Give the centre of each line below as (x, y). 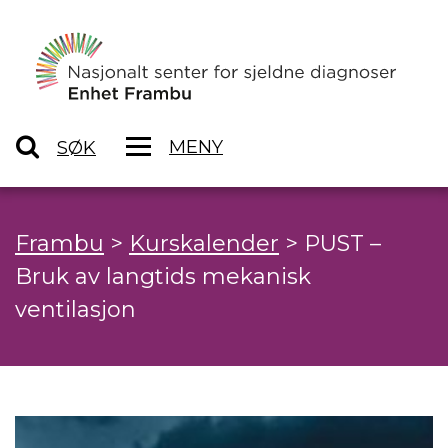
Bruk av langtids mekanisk (163, 277)
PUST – (342, 244)
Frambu (59, 244)
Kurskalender (204, 244)
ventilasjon (75, 310)
